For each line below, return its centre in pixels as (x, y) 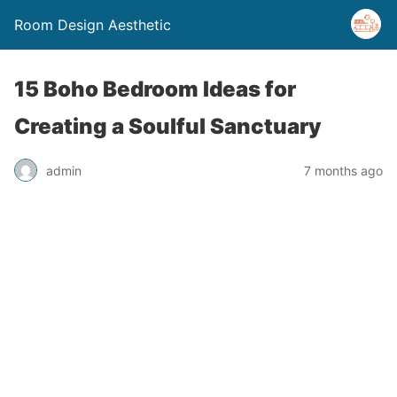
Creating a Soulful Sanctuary (168, 126)
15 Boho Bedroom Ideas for (155, 89)
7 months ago (343, 170)
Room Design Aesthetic (93, 25)
